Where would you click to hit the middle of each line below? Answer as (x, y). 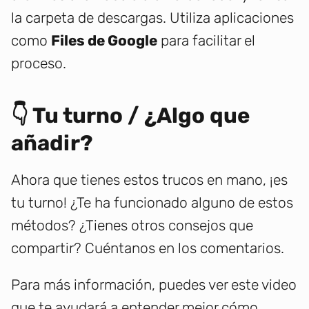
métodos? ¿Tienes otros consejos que (132, 226)
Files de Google (104, 41)
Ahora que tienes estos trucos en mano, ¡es (149, 180)
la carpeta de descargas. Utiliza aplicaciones (152, 18)
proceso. (39, 63)
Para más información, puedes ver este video (154, 285)
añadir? (52, 143)
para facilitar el (206, 41)
